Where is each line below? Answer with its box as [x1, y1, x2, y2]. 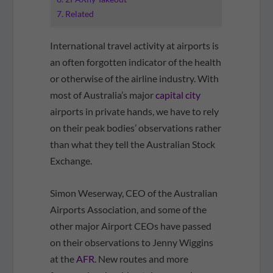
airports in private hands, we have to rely [50, 105, 219, 118]
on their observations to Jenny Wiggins [50, 236, 214, 248]
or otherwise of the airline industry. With [50, 73, 219, 85]
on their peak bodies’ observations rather [50, 122, 222, 134]
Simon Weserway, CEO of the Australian [50, 186, 218, 199]
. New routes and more [94, 252, 189, 264]
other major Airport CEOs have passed [50, 219, 212, 232]
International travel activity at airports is [50, 40, 219, 52]
